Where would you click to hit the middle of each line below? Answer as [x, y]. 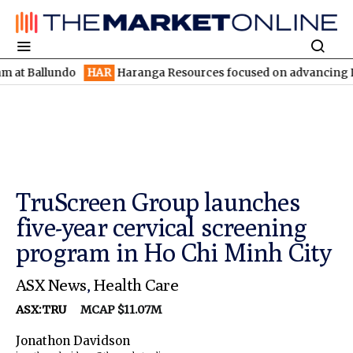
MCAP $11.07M [115, 310]
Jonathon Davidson [73, 341]
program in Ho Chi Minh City [174, 253]
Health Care [136, 285]
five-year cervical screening [162, 227]
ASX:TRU [42, 310]
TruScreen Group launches [158, 202]
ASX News [51, 285]
